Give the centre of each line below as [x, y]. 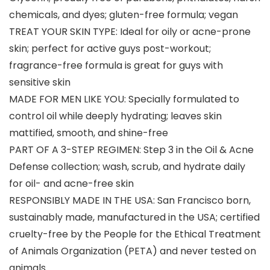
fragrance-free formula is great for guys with [116, 66]
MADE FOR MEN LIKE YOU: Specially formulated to [124, 99]
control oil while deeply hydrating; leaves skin [115, 116]
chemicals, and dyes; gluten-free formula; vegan [124, 15]
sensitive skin [40, 83]
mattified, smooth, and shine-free [89, 133]
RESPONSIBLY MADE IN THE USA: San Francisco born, [130, 201]
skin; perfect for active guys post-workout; [110, 49]
